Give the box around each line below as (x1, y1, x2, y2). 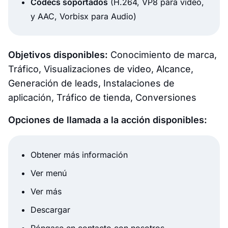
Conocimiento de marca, (108, 49, 217, 61)
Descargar (31, 205, 70, 215)
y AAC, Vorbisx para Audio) (31, 11, 136, 22)
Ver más (31, 186, 62, 197)
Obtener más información (31, 150, 128, 160)
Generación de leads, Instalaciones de (8, 78, 175, 89)
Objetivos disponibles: (8, 49, 108, 61)
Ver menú (31, 168, 67, 179)
